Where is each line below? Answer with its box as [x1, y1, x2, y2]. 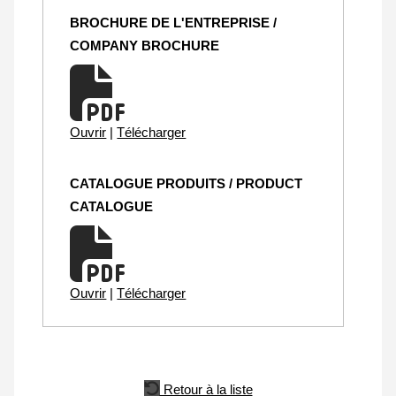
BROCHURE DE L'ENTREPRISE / [70, 15, 278, 31]
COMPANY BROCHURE [70, 38, 220, 54]
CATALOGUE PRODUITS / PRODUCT [70, 176, 303, 192]
